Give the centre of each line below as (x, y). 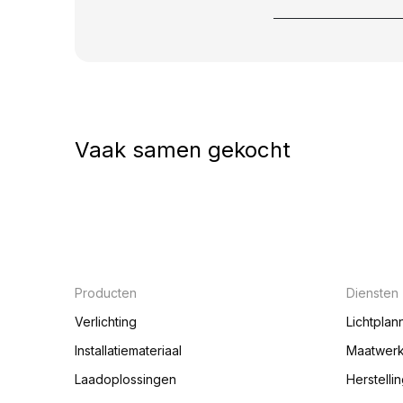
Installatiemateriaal (128, 350)
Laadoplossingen (125, 379)
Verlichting (105, 322)
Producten (107, 293)
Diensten (372, 293)
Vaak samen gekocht (182, 149)
